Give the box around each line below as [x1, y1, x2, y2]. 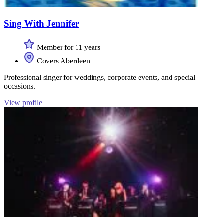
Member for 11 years [35, 43, 100, 51]
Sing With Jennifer [4, 18, 79, 29]
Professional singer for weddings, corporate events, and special [4, 73, 195, 81]
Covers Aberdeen [35, 56, 90, 65]
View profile [4, 98, 42, 107]
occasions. [4, 81, 35, 90]
